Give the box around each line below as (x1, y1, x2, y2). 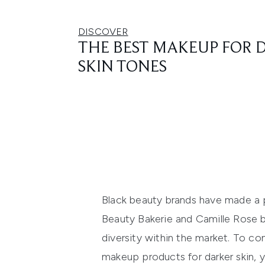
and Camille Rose (172, 212, 261, 226)
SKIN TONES (78, 59, 167, 76)
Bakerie (138, 212, 173, 226)
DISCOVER (78, 26, 128, 38)
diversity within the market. (102, 231, 233, 245)
